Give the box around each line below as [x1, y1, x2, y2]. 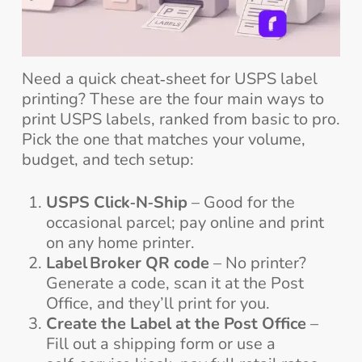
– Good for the [187, 192, 295, 214]
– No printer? [208, 252, 306, 275]
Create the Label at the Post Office [45, 313, 306, 335]
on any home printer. [45, 232, 195, 255]
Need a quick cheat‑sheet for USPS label [21, 68, 318, 90]
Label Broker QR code [45, 252, 209, 275]
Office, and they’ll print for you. [45, 293, 270, 315]
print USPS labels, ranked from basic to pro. [21, 108, 340, 131]
